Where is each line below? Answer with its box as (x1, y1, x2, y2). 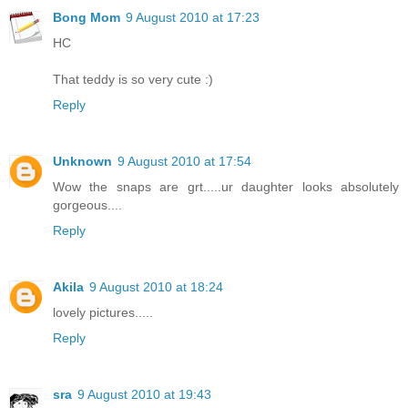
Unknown (53, 154, 112, 169)
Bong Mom (53, 10, 120, 25)
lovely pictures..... (53, 305, 153, 321)
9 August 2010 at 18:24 (89, 280, 223, 295)
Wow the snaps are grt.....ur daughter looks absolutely (53, 179, 399, 195)
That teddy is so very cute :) (53, 72, 213, 87)
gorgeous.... (53, 198, 122, 213)
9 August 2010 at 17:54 (117, 154, 251, 169)
